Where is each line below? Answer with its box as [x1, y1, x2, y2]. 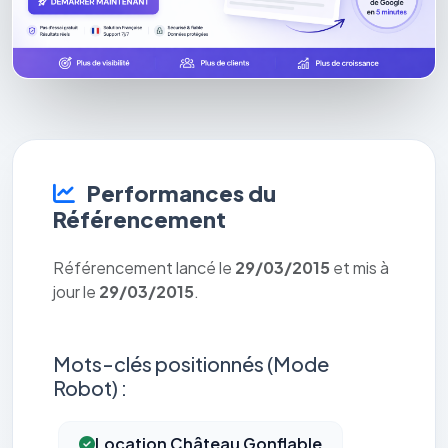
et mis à [330, 257, 389, 279]
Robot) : [53, 375, 127, 401]
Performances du [83, 179, 276, 208]
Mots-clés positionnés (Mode [53, 351, 329, 377]
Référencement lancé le [53, 257, 235, 279]
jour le [53, 281, 99, 303]
